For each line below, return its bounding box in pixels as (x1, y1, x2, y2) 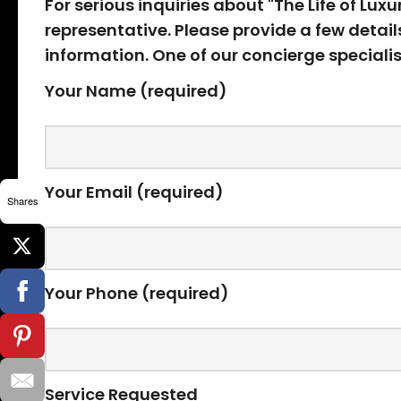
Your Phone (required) (45, 282, 229, 305)
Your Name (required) (45, 80, 227, 103)
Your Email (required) (45, 181, 224, 204)
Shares (6, 193, 38, 208)
